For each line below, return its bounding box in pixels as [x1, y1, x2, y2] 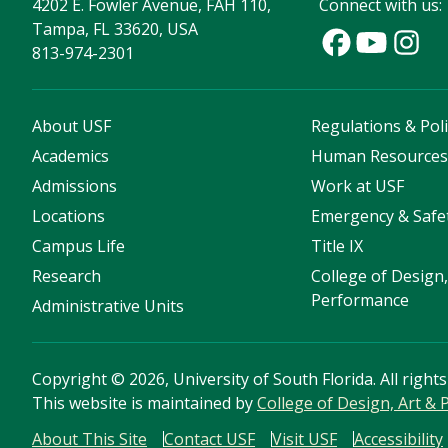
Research [32, 265, 101, 288]
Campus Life [32, 235, 125, 258]
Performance [311, 289, 410, 312]
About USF [32, 115, 111, 138]
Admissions [32, 175, 117, 198]
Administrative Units [32, 295, 184, 318]
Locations [32, 205, 105, 228]
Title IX [311, 235, 364, 258]
